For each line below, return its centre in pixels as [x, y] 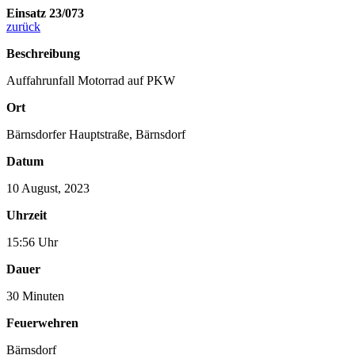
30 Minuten [35, 296]
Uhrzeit [27, 215]
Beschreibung [43, 53]
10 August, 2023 [48, 188]
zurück [23, 26]
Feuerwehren [42, 323]
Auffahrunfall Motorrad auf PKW [91, 80]
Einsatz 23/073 [45, 13]
